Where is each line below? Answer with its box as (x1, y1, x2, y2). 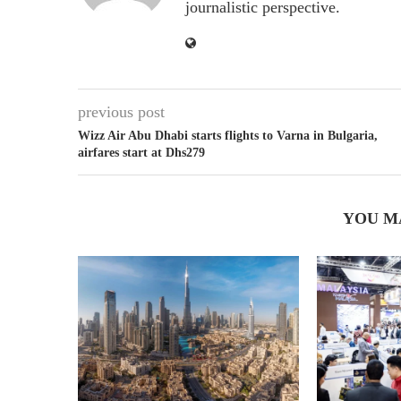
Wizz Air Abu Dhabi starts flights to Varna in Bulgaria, (78, 129, 378, 143)
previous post (78, 103, 165, 122)
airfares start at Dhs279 (78, 146, 205, 160)
